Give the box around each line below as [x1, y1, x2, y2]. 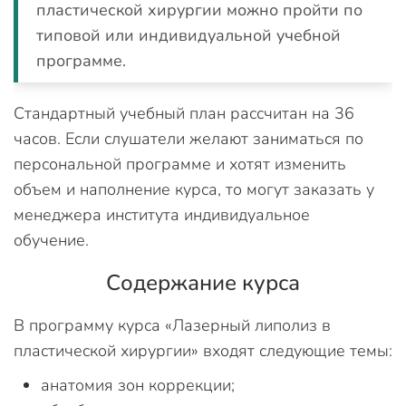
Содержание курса [106, 268, 300, 297]
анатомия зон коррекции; [41, 374, 235, 396]
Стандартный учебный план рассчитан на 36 [14, 102, 354, 124]
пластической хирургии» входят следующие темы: [14, 340, 392, 362]
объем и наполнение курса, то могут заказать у [14, 179, 374, 200]
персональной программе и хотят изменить [14, 153, 346, 175]
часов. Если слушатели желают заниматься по [14, 128, 363, 150]
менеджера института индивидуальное [14, 204, 310, 226]
